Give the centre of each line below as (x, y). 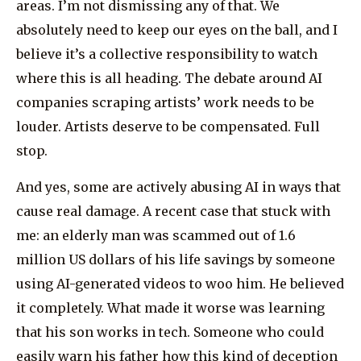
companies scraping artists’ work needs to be (165, 103)
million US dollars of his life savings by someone (176, 259)
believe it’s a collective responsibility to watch (167, 54)
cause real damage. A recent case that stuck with (173, 211)
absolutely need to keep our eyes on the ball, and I (177, 30)
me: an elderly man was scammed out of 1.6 (156, 235)
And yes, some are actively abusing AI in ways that (178, 187)
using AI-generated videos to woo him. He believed (180, 283)
